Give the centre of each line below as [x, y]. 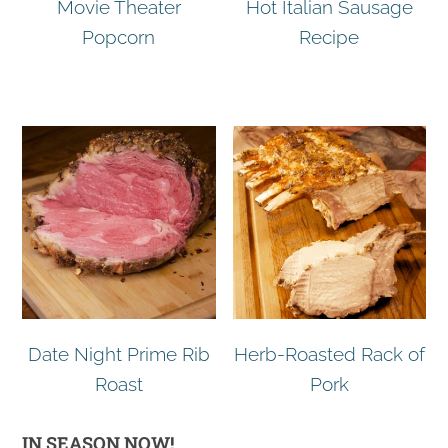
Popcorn [119, 36]
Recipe [329, 36]
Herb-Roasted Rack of [329, 353]
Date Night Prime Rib [118, 353]
